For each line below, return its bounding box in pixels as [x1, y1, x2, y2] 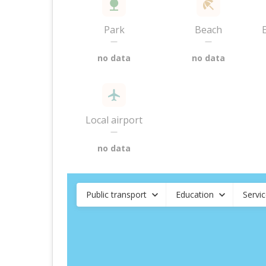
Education [176, 189, 214, 200]
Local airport [85, 113, 143, 126]
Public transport [86, 189, 147, 200]
